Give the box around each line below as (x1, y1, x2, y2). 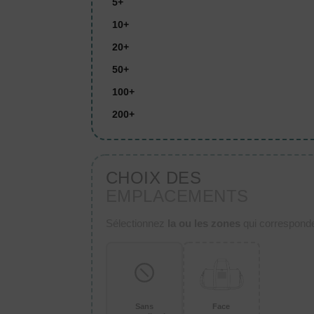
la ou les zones (167, 217, 240, 230)
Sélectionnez (105, 217, 168, 230)
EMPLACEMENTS (105, 186, 249, 206)
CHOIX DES (105, 168, 202, 188)
